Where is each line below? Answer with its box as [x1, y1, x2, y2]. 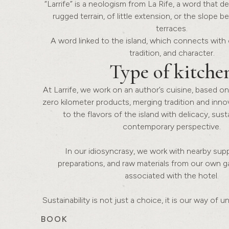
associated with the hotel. [125, 171, 219, 180]
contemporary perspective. [123, 122, 221, 131]
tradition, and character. [129, 48, 215, 58]
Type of [109, 59, 174, 84]
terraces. [156, 24, 188, 33]
